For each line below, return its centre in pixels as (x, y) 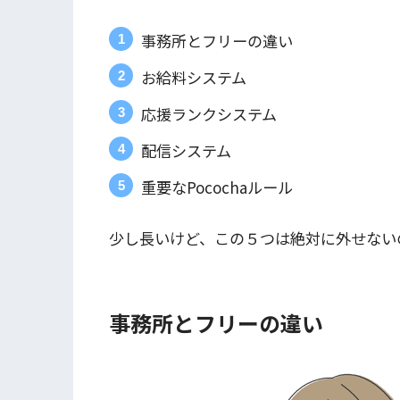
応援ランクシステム (209, 113)
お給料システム (194, 77)
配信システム (186, 150)
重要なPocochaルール (217, 187)
